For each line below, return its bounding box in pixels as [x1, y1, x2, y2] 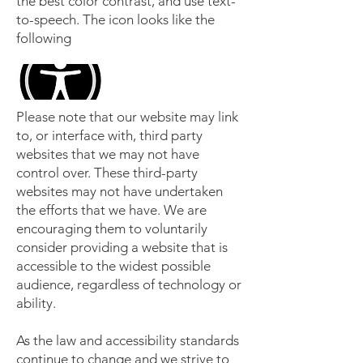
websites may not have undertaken [16, 183, 223, 199]
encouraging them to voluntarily [16, 220, 207, 237]
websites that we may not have [16, 146, 199, 162]
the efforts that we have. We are [16, 202, 207, 218]
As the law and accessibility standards [16, 332, 239, 348]
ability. [16, 295, 56, 311]
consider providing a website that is [16, 239, 228, 255]
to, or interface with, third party [16, 127, 203, 143]
